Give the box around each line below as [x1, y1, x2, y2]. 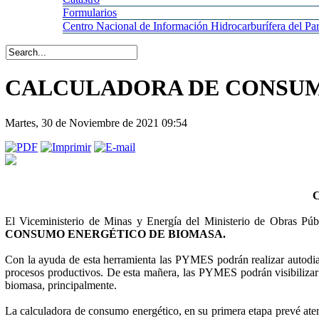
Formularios [63, 6, 117, 19]
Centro [63, 20, 96, 32]
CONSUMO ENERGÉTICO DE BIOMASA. [5, 227, 226, 240]
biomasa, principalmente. [5, 278, 117, 291]
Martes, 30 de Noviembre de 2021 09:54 [5, 116, 187, 129]
